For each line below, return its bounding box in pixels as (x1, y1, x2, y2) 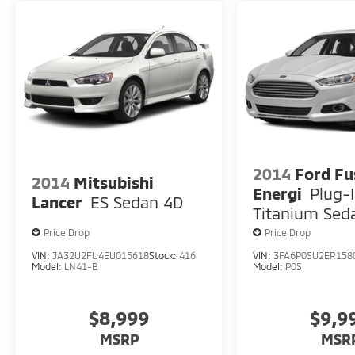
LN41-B (64, 260, 98, 272)
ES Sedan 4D (90, 192, 183, 212)
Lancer (32, 192, 82, 212)
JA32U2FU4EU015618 (52, 249, 149, 261)
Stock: (149, 249, 179, 261)
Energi (253, 183, 303, 203)
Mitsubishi (74, 172, 154, 192)
